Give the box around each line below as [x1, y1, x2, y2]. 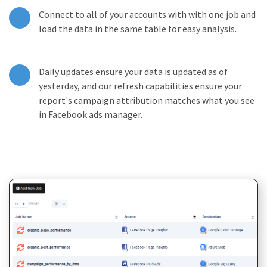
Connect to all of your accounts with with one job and [39, 8, 256, 20]
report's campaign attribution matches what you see [39, 94, 254, 106]
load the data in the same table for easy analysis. [39, 23, 237, 35]
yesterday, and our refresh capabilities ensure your [39, 80, 242, 92]
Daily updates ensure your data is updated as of [39, 66, 228, 77]
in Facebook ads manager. [39, 108, 142, 120]
